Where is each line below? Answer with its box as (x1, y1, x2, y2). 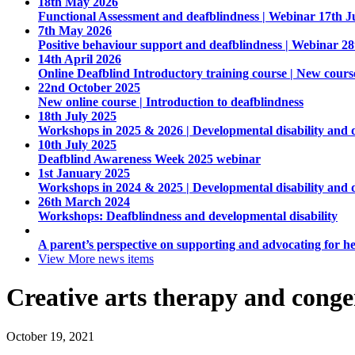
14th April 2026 (38, 52, 121, 66)
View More (38, 251, 95, 265)
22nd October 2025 (38, 80, 140, 94)
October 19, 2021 (6, 329, 94, 343)
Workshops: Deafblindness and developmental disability (38, 208, 338, 223)
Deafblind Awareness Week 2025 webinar (38, 151, 261, 166)
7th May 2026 (38, 23, 112, 37)
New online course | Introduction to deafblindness (38, 94, 303, 109)
